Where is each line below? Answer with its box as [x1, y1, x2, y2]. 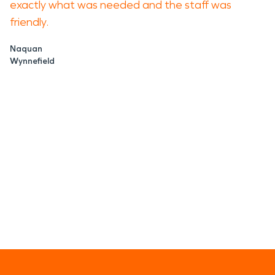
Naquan [10, 44, 42, 54]
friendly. [10, 15, 51, 29]
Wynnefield [10, 56, 55, 66]
